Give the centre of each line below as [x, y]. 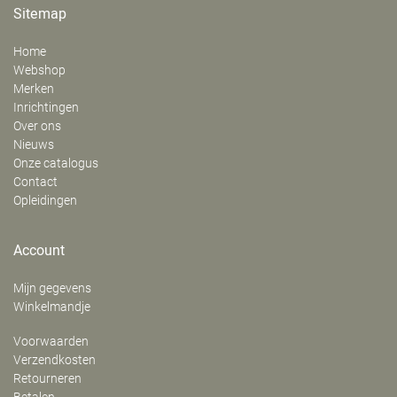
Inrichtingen [46, 107]
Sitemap [40, 14]
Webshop [39, 70]
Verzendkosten [54, 360]
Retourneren [47, 378]
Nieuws [34, 144]
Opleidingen [45, 200]
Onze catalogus [56, 163]
